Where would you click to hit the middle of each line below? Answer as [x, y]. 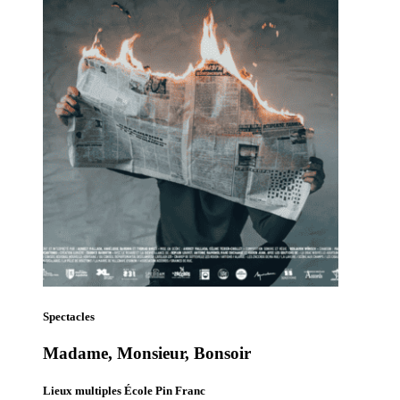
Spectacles [69, 317]
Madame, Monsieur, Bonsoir [147, 354]
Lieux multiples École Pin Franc [124, 390]
